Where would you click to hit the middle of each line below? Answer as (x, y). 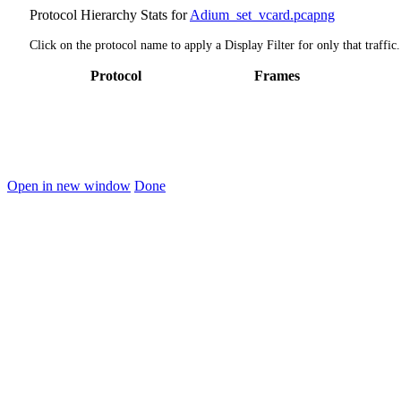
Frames (277, 76)
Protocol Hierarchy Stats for (110, 15)
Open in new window (69, 186)
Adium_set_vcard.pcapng (262, 15)
